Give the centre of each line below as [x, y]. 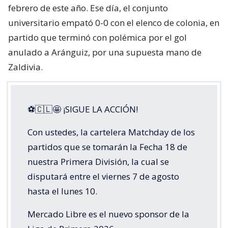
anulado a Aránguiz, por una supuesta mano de [105, 52]
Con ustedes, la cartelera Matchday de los [111, 132]
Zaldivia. [25, 67]
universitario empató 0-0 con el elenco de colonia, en [114, 22]
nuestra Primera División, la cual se [98, 161]
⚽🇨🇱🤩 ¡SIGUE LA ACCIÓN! [83, 109]
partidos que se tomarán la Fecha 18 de [107, 147]
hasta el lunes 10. [62, 191]
